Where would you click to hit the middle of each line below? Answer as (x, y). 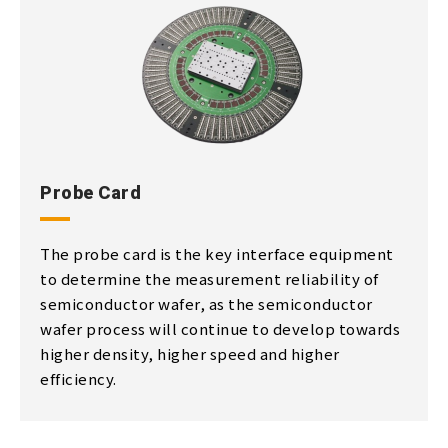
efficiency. (78, 378)
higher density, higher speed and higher (190, 353)
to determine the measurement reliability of (209, 278)
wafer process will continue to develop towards (220, 328)
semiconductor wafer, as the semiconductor (206, 303)
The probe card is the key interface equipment (217, 253)
